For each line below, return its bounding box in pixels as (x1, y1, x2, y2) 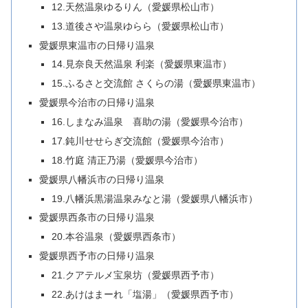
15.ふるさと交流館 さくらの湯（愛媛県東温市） (51, 78, 261, 89)
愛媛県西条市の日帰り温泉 (39, 212, 155, 223)
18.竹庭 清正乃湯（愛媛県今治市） (51, 154, 203, 166)
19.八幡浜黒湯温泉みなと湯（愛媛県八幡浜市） (51, 192, 258, 204)
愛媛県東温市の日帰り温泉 (39, 39, 155, 51)
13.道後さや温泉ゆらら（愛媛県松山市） (51, 20, 229, 32)
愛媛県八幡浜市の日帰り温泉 (39, 173, 165, 185)
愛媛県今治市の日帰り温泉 (39, 97, 155, 109)
